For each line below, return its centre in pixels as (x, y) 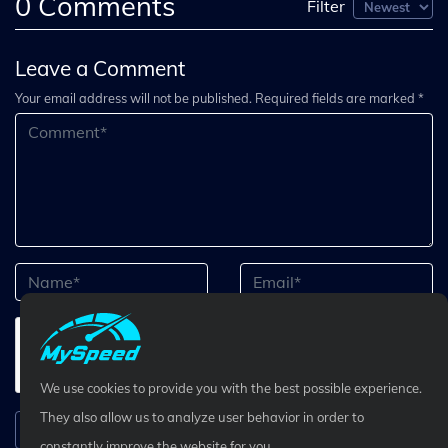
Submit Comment (224, 430)
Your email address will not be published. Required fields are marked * (219, 98)
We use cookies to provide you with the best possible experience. (231, 388)
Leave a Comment (100, 68)
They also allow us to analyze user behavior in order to (202, 417)
